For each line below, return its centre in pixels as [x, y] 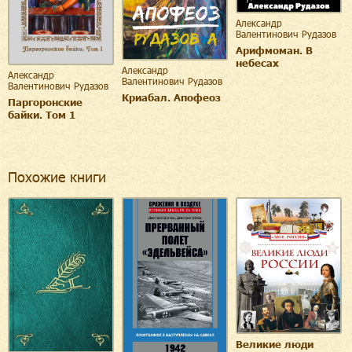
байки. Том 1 [42, 114]
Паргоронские [45, 102]
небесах [257, 63]
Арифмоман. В [274, 50]
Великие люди [275, 344]
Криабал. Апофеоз [171, 98]
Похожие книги [57, 176]
